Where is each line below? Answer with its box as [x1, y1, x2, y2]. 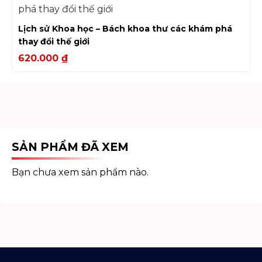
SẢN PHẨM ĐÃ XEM [12, 139, 129, 154]
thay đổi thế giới [18, 36, 89, 47]
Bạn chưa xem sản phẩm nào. [12, 167, 149, 178]
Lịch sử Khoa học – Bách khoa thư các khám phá [18, 23, 232, 34]
